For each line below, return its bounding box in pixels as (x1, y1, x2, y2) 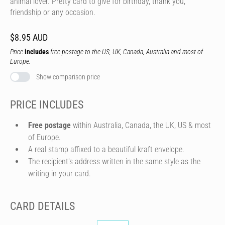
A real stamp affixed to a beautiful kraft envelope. (28, 144, 184, 154)
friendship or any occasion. (10, 8, 95, 17)
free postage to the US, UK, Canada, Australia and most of (49, 48, 203, 56)
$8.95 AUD (10, 32, 48, 43)
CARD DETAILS (10, 199, 75, 212)
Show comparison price (36, 73, 100, 81)
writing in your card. (28, 168, 91, 178)
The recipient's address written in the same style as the (28, 156, 200, 166)
